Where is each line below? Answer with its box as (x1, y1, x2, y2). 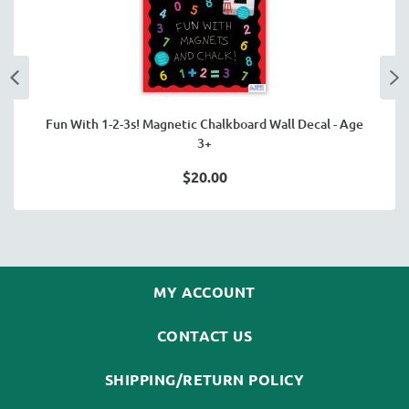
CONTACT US (156, 326, 253, 345)
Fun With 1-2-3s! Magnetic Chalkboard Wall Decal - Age (46, 115, 363, 132)
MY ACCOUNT (153, 282, 256, 301)
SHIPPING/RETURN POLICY (104, 370, 305, 389)
